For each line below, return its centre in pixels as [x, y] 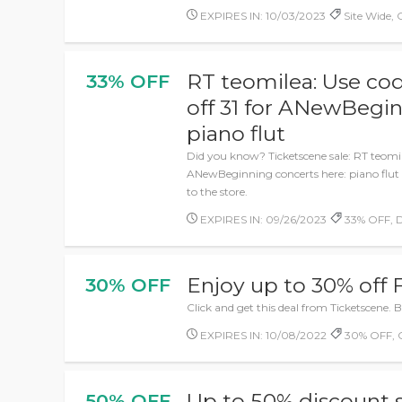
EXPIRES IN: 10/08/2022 [262, 335]
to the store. [218, 192]
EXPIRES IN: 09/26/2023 [262, 219]
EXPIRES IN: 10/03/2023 [262, 16]
